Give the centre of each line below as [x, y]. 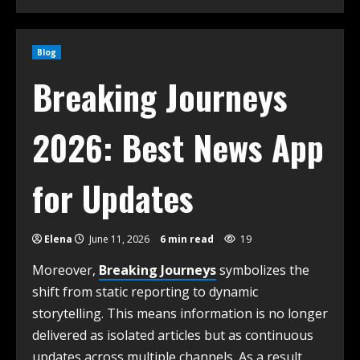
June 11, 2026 [119, 239]
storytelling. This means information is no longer [180, 314]
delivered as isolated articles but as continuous [173, 335]
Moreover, [65, 270]
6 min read [187, 239]
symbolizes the [263, 270]
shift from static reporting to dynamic [145, 292]
